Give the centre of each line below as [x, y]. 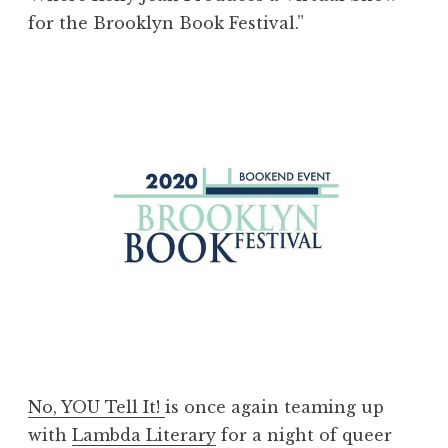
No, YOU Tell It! [96, 406]
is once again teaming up [274, 406]
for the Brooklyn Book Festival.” [168, 22]
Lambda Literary [144, 434]
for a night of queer [304, 434]
